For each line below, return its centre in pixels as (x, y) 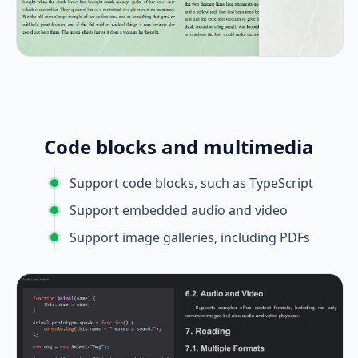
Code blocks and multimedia (179, 146)
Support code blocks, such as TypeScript (191, 183)
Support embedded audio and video (178, 210)
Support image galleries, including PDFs (189, 237)
